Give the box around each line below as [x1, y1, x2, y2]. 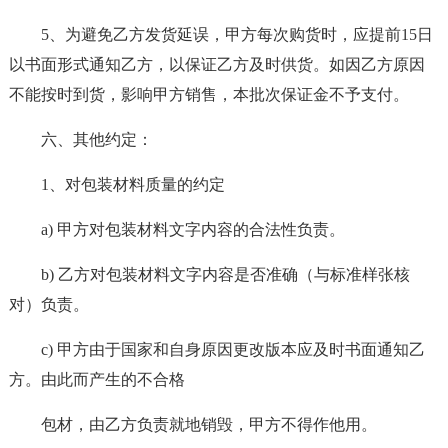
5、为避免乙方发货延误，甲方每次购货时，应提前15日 [40, 26, 433, 43]
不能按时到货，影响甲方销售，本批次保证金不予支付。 [8, 86, 409, 103]
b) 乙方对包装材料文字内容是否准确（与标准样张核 [40, 266, 410, 283]
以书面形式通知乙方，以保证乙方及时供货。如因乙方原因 [8, 56, 425, 73]
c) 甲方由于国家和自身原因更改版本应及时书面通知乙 [40, 341, 425, 358]
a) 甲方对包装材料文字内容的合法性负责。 [40, 221, 345, 238]
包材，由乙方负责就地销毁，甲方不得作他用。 [40, 416, 377, 433]
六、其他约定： [40, 131, 153, 148]
